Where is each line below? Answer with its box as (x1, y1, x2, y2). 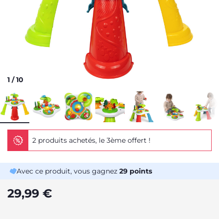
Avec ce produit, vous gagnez (17, 167, 119, 175)
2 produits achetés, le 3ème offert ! (32, 136, 151, 145)
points (128, 167, 152, 175)
